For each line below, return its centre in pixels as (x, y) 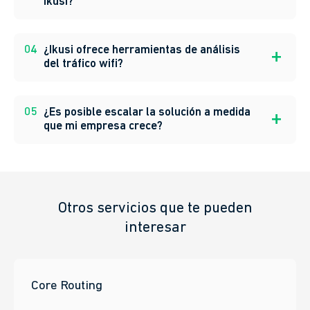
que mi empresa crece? (103, 161)
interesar (155, 262)
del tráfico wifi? (83, 98)
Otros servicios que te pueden (155, 243)
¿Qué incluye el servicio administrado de (146, 22)
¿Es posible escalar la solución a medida (147, 147)
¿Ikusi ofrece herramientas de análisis (142, 84)
